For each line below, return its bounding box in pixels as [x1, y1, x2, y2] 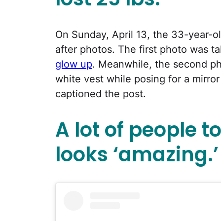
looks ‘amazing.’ [55, 140, 219, 168]
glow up [55, 58, 92, 70]
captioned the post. [55, 87, 146, 100]
